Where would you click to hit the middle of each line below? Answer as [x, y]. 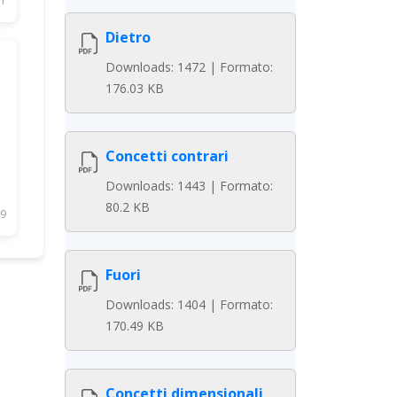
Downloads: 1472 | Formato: [189, 67]
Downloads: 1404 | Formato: [189, 304]
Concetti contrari [167, 156]
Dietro [128, 37]
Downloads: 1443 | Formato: [189, 186]
